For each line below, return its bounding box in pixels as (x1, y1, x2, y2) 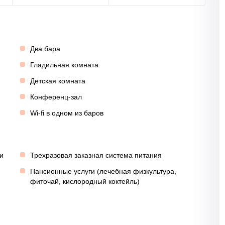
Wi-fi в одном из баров (30, 109, 103, 117)
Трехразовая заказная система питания (30, 151, 162, 159)
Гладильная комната (30, 61, 98, 69)
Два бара (30, 45, 60, 53)
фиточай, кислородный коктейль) (30, 177, 140, 185)
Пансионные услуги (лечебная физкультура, (30, 167, 176, 175)
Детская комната (30, 77, 85, 85)
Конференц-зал (30, 93, 82, 101)
